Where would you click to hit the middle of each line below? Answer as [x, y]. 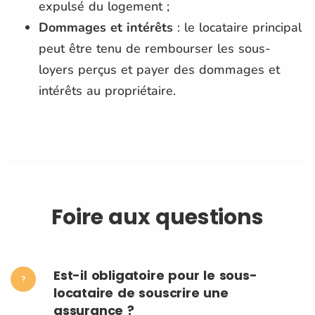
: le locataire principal [237, 27]
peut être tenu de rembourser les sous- [155, 48]
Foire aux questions [157, 217]
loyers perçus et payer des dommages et [159, 69]
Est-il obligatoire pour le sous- [155, 275]
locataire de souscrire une [141, 292]
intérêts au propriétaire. [107, 90]
